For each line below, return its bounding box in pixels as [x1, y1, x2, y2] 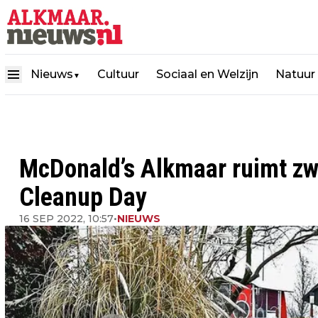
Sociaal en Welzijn [156, 67, 258, 81]
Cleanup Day [19, 182, 147, 212]
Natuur [275, 67, 315, 81]
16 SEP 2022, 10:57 [19, 212, 114, 225]
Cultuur [97, 67, 139, 81]
